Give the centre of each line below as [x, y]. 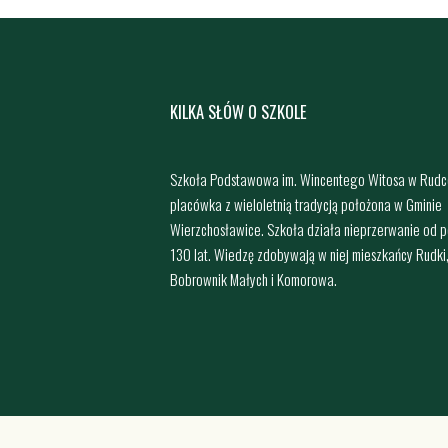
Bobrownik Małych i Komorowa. [253, 278]
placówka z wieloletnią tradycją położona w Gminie [306, 203]
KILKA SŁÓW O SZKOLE [238, 111]
